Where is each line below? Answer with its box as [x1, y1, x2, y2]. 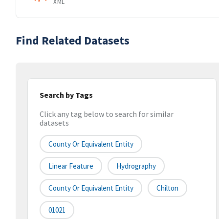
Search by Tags [40, 90, 93, 100]
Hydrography [116, 161, 156, 171]
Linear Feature [48, 161, 93, 171]
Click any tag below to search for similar [40, 109, 174, 119]
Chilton [156, 183, 178, 193]
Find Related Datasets [16, 33, 130, 48]
